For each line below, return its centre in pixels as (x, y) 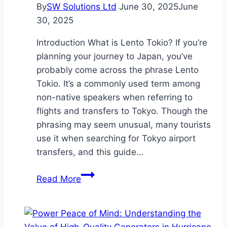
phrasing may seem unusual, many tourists (124, 125)
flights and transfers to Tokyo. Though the (122, 111)
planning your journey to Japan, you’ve (115, 56)
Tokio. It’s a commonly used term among (118, 84)
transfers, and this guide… (90, 152)
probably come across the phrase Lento (118, 70)
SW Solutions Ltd (82, 7)
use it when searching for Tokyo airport (116, 139)
